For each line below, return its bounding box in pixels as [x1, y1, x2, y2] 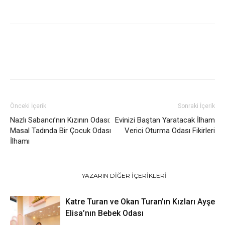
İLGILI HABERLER [16, 171, 70, 179]
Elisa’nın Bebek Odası [65, 208, 144, 218]
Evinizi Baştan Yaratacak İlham [115, 115, 215, 125]
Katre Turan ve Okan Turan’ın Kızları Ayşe [65, 196, 215, 206]
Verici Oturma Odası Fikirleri [125, 126, 215, 135]
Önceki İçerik [10, 102, 46, 109]
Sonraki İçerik [178, 102, 215, 109]
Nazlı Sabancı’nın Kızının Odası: [10, 115, 110, 125]
